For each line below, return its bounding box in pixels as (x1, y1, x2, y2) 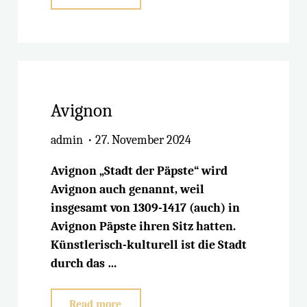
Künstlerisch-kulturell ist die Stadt (51, 238, 247, 253)
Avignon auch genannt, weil (51, 182, 205, 197)
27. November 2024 (95, 133, 191, 148)
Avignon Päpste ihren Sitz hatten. (51, 219, 236, 234)
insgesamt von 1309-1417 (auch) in (51, 201, 241, 216)
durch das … (51, 256, 118, 271)
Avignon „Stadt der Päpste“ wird (51, 164, 228, 179)
